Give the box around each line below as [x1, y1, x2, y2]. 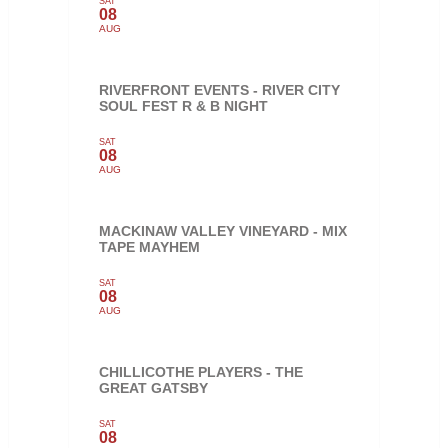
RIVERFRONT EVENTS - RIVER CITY [98, 81, 340, 98]
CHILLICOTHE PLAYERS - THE [98, 363, 303, 380]
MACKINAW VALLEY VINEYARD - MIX [98, 222, 347, 239]
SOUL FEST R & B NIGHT [98, 97, 268, 114]
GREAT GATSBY [98, 379, 208, 396]
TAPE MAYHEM [98, 238, 200, 255]
